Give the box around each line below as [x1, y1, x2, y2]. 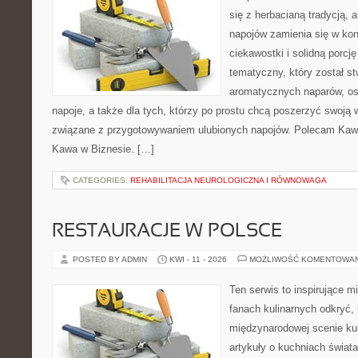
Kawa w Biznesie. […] [52, 143, 154, 155]
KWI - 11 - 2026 [169, 255, 227, 264]
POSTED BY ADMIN [73, 255, 149, 264]
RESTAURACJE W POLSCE [52, 223, 282, 241]
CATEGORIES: [73, 176, 130, 185]
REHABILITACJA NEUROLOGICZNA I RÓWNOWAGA [130, 176, 327, 185]
